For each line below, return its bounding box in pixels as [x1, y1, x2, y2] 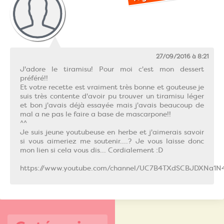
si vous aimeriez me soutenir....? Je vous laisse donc [20, 136, 204, 145]
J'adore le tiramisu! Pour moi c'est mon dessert [20, 64, 204, 73]
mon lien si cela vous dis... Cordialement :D [20, 145, 163, 154]
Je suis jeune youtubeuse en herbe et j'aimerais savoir [20, 127, 204, 136]
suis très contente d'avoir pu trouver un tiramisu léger [20, 91, 204, 100]
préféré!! [20, 73, 48, 82]
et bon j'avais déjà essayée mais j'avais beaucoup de [20, 100, 204, 109]
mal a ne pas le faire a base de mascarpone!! [20, 109, 171, 118]
